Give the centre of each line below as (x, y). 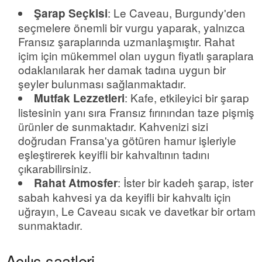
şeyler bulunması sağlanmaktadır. (102, 84)
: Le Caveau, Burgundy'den (177, 13)
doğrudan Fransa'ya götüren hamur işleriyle (127, 140)
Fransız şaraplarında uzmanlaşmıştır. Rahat (126, 42)
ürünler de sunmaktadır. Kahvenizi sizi (113, 126)
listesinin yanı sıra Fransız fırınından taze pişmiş (136, 112)
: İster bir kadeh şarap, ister (185, 182)
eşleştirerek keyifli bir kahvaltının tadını (114, 154)
